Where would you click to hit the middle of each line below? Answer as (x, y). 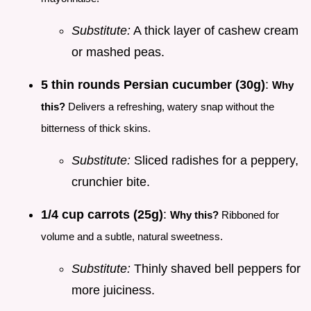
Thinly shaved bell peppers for (216, 269)
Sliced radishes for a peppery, (215, 161)
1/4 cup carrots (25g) (102, 215)
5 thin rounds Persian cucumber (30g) (153, 85)
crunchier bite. (111, 182)
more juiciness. (113, 291)
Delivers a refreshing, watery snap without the (170, 107)
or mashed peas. (118, 52)
